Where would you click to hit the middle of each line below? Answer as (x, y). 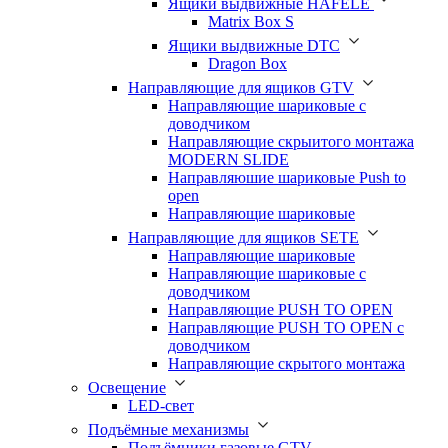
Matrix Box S (251, 21)
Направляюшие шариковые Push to (287, 177)
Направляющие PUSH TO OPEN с (286, 327)
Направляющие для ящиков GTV (241, 87)
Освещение (127, 387)
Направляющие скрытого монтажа (286, 363)
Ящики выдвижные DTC (254, 45)
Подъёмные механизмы (168, 429)
